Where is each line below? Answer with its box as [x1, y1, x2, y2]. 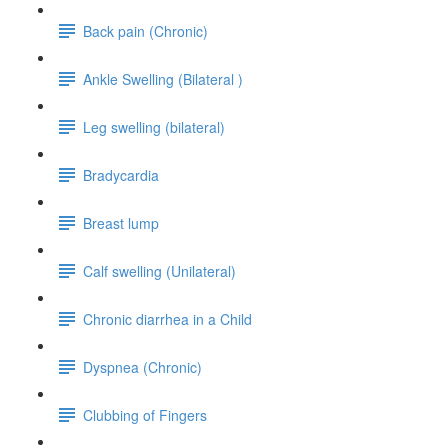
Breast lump [83, 212, 159, 233]
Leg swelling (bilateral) [83, 116, 225, 137]
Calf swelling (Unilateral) [83, 260, 236, 281]
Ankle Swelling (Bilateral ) [83, 68, 243, 89]
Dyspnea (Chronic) [83, 356, 202, 377]
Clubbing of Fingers [83, 404, 207, 425]
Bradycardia [83, 164, 159, 185]
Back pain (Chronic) [83, 20, 208, 41]
